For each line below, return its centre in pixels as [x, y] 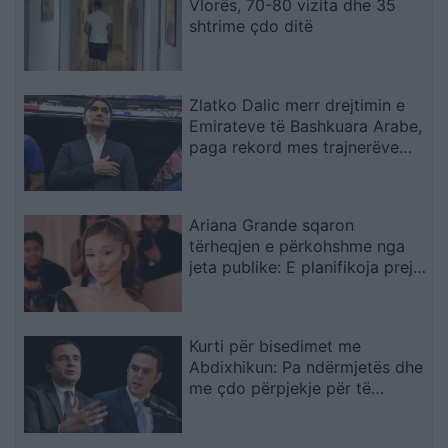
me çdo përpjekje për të [280, 388]
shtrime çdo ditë [251, 25]
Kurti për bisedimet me [275, 346]
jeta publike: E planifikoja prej [301, 267]
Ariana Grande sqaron [272, 225]
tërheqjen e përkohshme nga [297, 246]
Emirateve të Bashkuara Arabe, [306, 125]
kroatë [214, 167]
